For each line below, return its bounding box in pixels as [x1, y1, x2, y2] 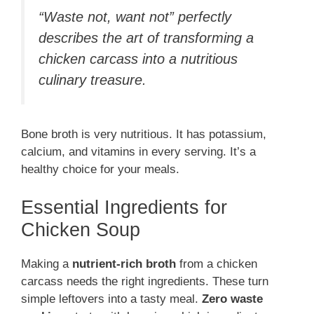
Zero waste [202, 292, 263, 306]
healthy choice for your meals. [21, 163, 179, 177]
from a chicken [176, 257, 257, 271]
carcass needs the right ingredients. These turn [21, 274, 268, 288]
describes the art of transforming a [39, 29, 254, 46]
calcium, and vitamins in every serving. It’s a [21, 145, 256, 159]
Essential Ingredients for [21, 196, 227, 218]
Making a [21, 257, 72, 271]
